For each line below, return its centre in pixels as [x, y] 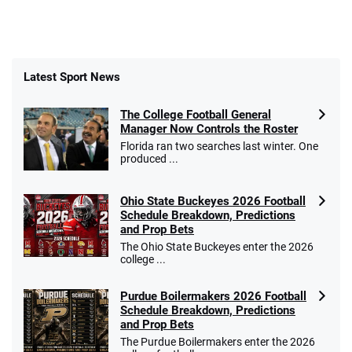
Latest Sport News [72, 77]
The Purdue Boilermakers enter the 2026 [218, 342]
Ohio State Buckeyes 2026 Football [213, 202]
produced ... [149, 159]
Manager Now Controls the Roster [209, 129]
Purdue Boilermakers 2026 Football [213, 297]
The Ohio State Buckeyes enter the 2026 [217, 247]
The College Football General [196, 115]
